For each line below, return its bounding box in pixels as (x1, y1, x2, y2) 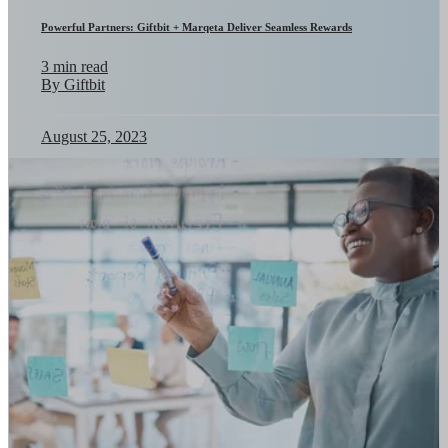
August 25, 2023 (41, 127, 147, 145)
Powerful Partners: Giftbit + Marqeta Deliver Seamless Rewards (41, 20, 352, 33)
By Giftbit (41, 75, 105, 93)
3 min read (41, 57, 108, 75)
